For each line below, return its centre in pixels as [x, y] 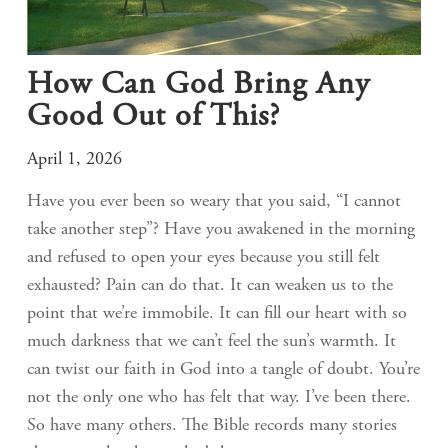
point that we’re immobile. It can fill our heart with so [217, 313]
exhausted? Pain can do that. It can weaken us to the [210, 285]
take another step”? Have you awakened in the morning [221, 229]
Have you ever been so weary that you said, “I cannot [214, 201]
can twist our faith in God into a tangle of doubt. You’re [223, 369]
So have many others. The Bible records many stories [212, 425]
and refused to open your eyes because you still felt [203, 257]
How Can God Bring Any [198, 85]
